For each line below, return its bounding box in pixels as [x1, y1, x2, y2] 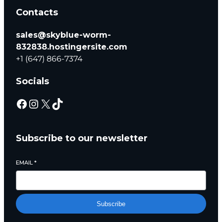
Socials [16, 76, 49, 87]
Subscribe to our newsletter [16, 133, 148, 144]
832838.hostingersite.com [16, 42, 127, 52]
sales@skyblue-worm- [16, 30, 111, 40]
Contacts [16, 7, 58, 18]
